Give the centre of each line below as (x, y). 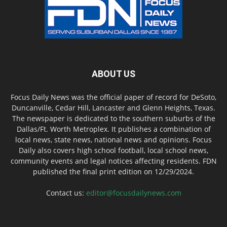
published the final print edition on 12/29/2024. (113, 171)
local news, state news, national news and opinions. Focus (113, 139)
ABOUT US (113, 73)
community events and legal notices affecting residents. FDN (113, 161)
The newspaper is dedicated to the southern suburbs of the (113, 118)
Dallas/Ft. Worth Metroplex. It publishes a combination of (113, 129)
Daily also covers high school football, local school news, (113, 150)
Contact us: (66, 193)
